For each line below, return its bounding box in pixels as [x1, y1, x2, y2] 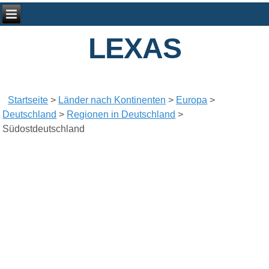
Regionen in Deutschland [67, 109, 176, 120]
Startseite [8, 95, 49, 106]
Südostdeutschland [2, 124, 85, 134]
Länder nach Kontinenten [58, 95, 166, 106]
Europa [176, 95, 208, 106]
